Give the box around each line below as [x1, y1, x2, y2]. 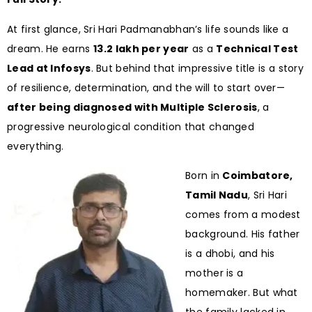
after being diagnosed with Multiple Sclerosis [7, 100, 258, 114]
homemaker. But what [185, 286, 298, 300]
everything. [7, 139, 64, 153]
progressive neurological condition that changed [7, 119, 255, 134]
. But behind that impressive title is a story [91, 61, 304, 75]
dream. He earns [7, 41, 93, 56]
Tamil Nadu [185, 188, 249, 203]
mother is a [185, 266, 244, 281]
